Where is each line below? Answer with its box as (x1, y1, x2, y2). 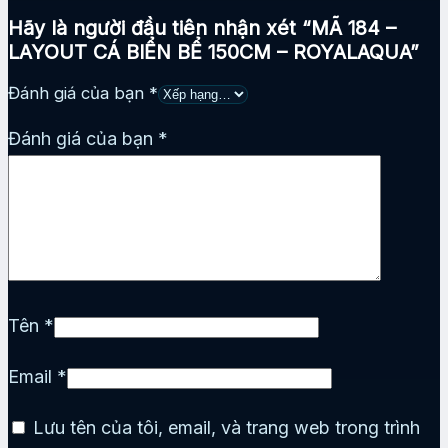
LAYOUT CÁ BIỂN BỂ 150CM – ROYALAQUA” (8, 39, 419, 64)
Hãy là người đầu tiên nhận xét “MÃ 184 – (8, 15, 396, 40)
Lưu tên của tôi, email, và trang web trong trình (33, 417, 420, 439)
